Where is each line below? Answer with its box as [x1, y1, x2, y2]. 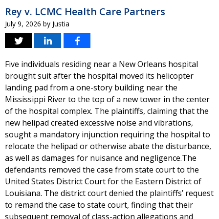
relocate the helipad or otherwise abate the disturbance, [5, 141, 211, 152]
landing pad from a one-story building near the [5, 82, 177, 93]
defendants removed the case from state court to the [5, 164, 199, 175]
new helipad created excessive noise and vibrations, [5, 117, 193, 128]
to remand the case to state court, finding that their [5, 199, 193, 210]
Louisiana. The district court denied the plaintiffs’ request [5, 188, 214, 198]
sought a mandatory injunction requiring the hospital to [5, 129, 210, 140]
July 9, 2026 [5, 19, 41, 28]
